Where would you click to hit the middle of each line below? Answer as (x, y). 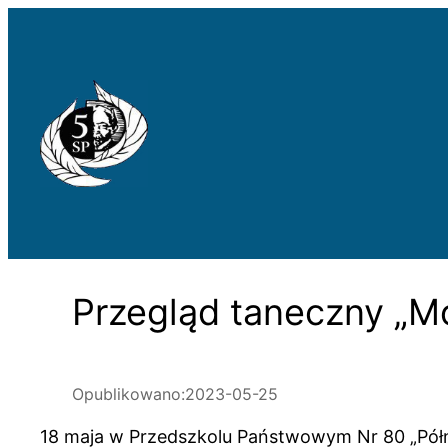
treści (30, 76)
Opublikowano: (128, 393)
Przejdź (38, 20)
